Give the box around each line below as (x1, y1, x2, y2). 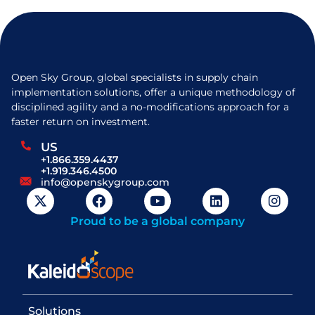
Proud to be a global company (70, 214, 245, 229)
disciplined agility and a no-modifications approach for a (11, 101, 289, 114)
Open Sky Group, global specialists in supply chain (11, 71, 258, 84)
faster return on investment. (11, 115, 150, 129)
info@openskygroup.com (40, 175, 169, 188)
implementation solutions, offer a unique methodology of (11, 86, 295, 99)
